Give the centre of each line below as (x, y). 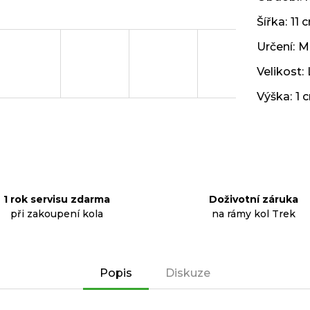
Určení (275, 47)
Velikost (279, 72)
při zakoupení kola (56, 214)
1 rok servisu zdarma (56, 199)
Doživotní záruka (253, 199)
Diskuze (188, 273)
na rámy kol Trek (253, 214)
